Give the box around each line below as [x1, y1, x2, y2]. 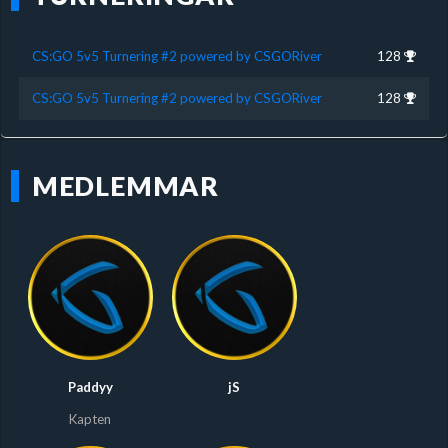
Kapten [69, 410, 112, 427]
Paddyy [67, 378, 113, 395]
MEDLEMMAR [31, 169, 220, 202]
